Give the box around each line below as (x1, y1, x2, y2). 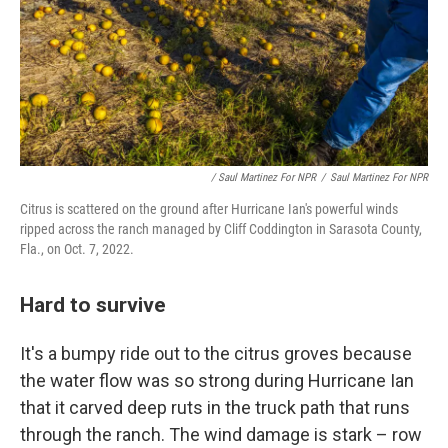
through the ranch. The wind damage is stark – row (20, 424, 422, 445)
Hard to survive (20, 292, 166, 317)
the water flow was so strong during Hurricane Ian (20, 370, 414, 391)
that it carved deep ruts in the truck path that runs (20, 397, 410, 418)
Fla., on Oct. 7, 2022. (20, 241, 134, 257)
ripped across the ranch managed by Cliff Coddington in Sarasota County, (20, 221, 422, 237)
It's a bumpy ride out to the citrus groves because (20, 343, 412, 364)
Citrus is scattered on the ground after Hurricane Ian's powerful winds (20, 201, 398, 217)
